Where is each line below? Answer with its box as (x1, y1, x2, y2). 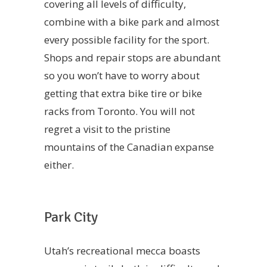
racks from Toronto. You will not (44, 104, 195, 119)
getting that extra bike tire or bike (44, 86, 202, 101)
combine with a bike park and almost (44, 15, 219, 29)
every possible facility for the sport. (44, 33, 209, 47)
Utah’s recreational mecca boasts (44, 243, 200, 257)
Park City (44, 208, 98, 226)
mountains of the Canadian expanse (44, 140, 214, 154)
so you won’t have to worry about (44, 69, 200, 83)
